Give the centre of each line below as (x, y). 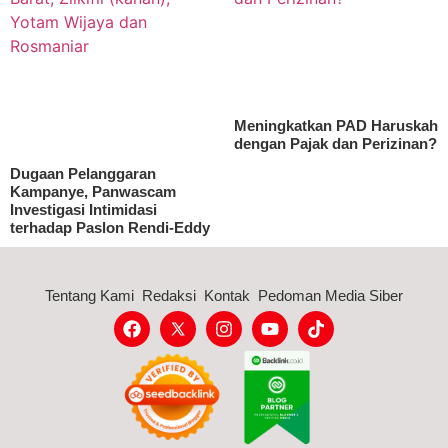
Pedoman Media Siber (330, 295)
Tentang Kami (89, 295)
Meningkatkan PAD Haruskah (336, 125)
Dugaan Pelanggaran (83, 173)
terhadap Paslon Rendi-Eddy (110, 227)
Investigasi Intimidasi (83, 209)
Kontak (227, 295)
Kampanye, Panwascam (93, 191)
